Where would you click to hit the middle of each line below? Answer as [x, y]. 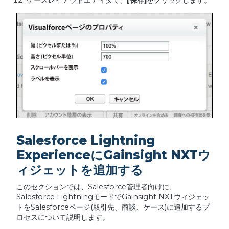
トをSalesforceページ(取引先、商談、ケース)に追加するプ [113, 207]
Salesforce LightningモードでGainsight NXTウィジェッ [113, 197]
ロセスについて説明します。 [63, 217]
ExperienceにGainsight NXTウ [113, 155]
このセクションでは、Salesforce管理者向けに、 [96, 187]
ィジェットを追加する [79, 170]
